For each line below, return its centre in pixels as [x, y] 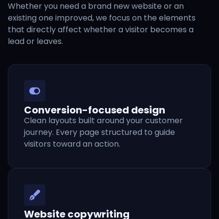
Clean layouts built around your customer [103, 120]
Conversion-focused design [95, 110]
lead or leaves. [35, 41]
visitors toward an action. [72, 144]
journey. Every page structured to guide [99, 132]
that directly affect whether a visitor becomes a [101, 29]
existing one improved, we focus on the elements [102, 18]
